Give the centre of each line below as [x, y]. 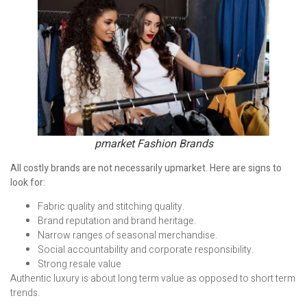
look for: [28, 182]
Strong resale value [79, 265]
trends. [25, 293]
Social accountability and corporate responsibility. [146, 250]
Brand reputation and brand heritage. [117, 221]
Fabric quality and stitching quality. [111, 207]
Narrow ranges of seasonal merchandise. [127, 236]
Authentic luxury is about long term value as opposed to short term [153, 279]
